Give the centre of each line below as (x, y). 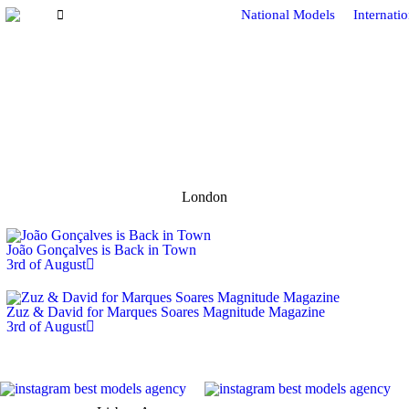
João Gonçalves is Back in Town (101, 250)
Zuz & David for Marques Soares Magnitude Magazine (165, 312)
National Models (288, 14)
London (204, 197)
